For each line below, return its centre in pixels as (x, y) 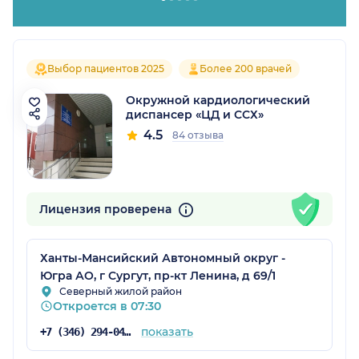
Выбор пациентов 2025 (106, 69)
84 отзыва (198, 135)
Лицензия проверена (107, 210)
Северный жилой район (121, 292)
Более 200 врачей (246, 69)
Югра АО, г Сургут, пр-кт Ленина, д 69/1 (158, 276)
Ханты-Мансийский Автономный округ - (163, 258)
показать (167, 332)
